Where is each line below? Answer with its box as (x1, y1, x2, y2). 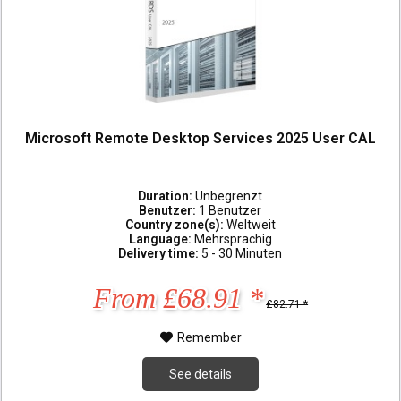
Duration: (138, 188, 196, 203)
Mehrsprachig (193, 231, 272, 246)
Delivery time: (118, 245, 202, 260)
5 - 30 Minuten (201, 245, 283, 260)
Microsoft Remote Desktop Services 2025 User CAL (25, 130, 377, 148)
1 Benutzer (199, 202, 262, 218)
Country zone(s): (124, 217, 226, 232)
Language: (128, 231, 194, 246)
